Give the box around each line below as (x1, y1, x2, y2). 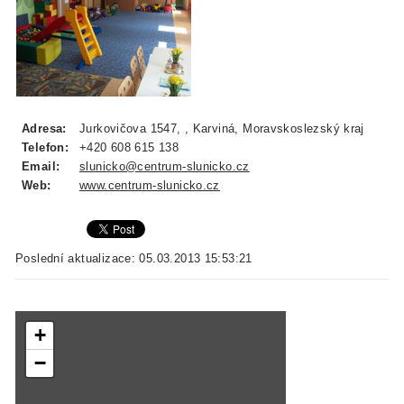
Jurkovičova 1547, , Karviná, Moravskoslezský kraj (79, 122, 364, 136)
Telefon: (22, 141, 69, 155)
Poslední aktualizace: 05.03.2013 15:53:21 (15, 252, 252, 266)
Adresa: (22, 122, 67, 136)
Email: (22, 160, 60, 174)
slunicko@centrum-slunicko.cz (79, 160, 250, 174)
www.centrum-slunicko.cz (79, 179, 220, 193)
